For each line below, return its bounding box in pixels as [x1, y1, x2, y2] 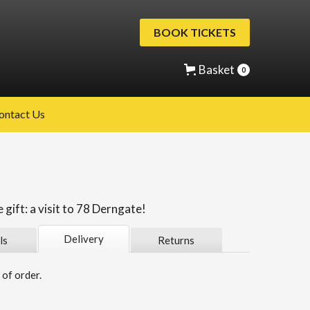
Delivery [63, 232, 104, 245]
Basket [199, 62, 235, 77]
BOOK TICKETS [154, 26, 236, 39]
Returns [158, 234, 195, 246]
